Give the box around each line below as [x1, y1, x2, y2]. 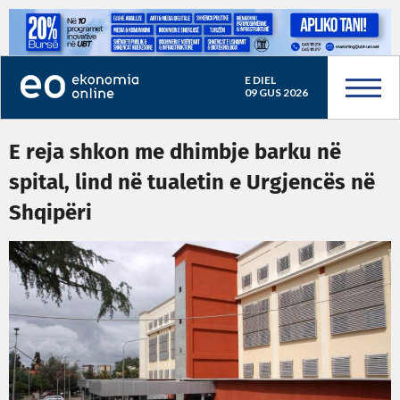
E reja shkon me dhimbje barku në [9, 142, 341, 163]
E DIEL [244, 73, 276, 87]
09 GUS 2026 [244, 86, 308, 99]
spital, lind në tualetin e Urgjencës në [9, 172, 375, 194]
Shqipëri [9, 203, 92, 224]
